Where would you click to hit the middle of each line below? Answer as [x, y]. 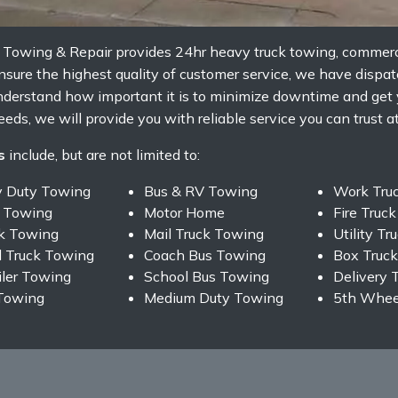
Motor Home [184, 212]
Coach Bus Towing [204, 255]
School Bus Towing [206, 276]
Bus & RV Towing [200, 191]
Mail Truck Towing [203, 233]
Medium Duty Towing [213, 297]
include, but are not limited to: [103, 154]
